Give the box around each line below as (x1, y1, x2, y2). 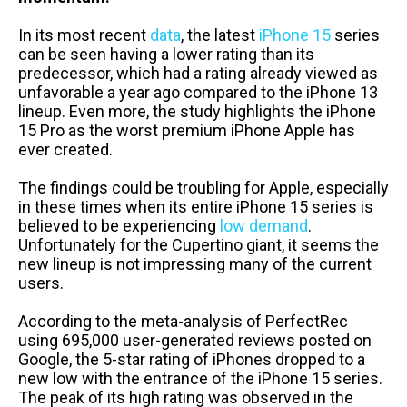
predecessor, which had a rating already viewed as (18, 64, 378, 84)
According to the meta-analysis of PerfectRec (18, 312, 348, 332)
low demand (220, 216, 308, 236)
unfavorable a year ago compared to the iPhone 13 (18, 83, 378, 103)
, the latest (181, 25, 259, 45)
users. (18, 273, 64, 293)
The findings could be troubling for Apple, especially (18, 178, 389, 198)
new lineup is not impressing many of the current (18, 254, 372, 274)
